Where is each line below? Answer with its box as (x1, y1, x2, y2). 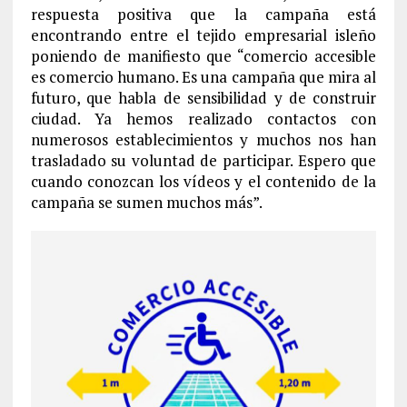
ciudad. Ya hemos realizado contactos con (30, 107, 377, 129)
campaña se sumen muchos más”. (30, 191, 263, 213)
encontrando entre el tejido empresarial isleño (30, 24, 377, 45)
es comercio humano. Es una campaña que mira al (30, 65, 377, 87)
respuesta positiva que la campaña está (30, 3, 377, 25)
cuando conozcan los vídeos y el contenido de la (30, 170, 377, 192)
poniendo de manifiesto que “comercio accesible (30, 45, 377, 66)
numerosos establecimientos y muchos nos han (30, 128, 377, 150)
